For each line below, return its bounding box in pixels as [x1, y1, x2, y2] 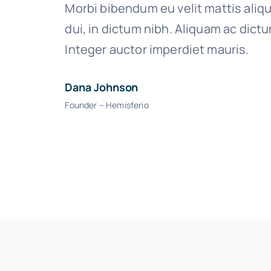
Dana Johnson [65, 80, 139, 95]
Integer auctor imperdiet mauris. [65, 41, 249, 58]
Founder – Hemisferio [65, 99, 149, 111]
